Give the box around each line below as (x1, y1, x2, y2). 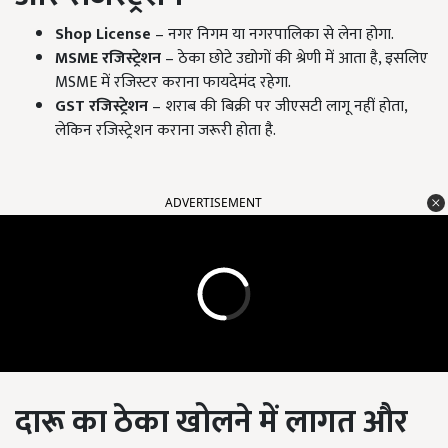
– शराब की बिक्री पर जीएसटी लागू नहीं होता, (148, 93, 407, 121)
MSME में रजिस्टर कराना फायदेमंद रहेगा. (55, 69, 291, 97)
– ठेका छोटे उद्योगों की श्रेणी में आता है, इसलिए (161, 45, 428, 73)
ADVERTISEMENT (165, 194, 262, 212)
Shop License (55, 21, 151, 49)
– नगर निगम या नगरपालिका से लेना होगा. (151, 21, 394, 49)
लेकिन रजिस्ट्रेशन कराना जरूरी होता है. (55, 117, 276, 145)
